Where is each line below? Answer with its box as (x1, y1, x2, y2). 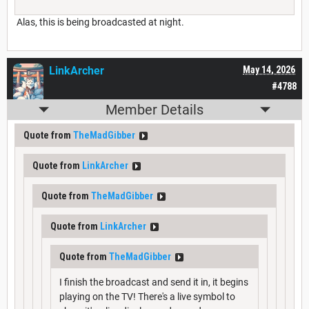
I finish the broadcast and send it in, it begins (59, 277, 248, 288)
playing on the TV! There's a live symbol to (59, 291, 235, 303)
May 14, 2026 (243, 64, 295, 76)
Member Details (106, 101, 203, 119)
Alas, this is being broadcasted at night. (14, 17, 184, 28)
